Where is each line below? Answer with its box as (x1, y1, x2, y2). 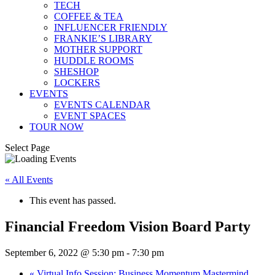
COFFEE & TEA (54, 11, 123, 21)
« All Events (5, 174, 53, 185)
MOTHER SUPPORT (54, 44, 142, 55)
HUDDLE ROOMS (54, 55, 134, 66)
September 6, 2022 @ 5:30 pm (5, 247, 124, 258)
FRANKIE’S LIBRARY (54, 33, 152, 44)
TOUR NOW (29, 122, 83, 132)
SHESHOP (54, 66, 99, 77)
